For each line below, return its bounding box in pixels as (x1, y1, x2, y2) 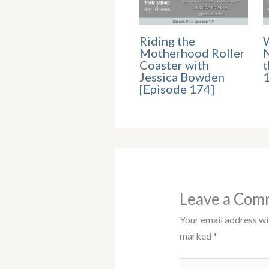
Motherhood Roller (139, 46, 245, 61)
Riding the (139, 34, 195, 49)
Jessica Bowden (139, 70, 225, 85)
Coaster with (139, 58, 209, 73)
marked (179, 230, 213, 242)
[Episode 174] (139, 82, 214, 97)
